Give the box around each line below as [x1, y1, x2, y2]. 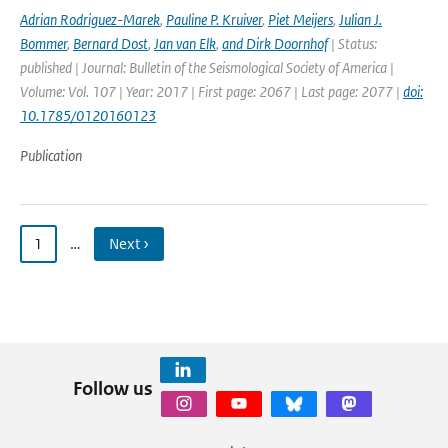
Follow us [72, 376, 153, 400]
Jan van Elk [154, 34, 216, 53]
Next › [109, 234, 149, 253]
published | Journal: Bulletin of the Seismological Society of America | [20, 58, 394, 77]
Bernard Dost [73, 34, 148, 53]
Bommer [20, 34, 67, 53]
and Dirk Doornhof [222, 34, 328, 53]
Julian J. [339, 10, 382, 29]
